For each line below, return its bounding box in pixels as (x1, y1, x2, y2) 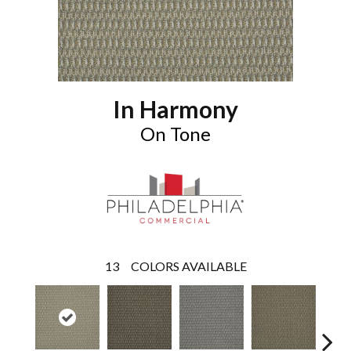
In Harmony (113, 95, 238, 123)
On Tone (140, 122, 211, 145)
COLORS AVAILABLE (130, 258, 247, 273)
